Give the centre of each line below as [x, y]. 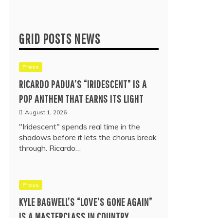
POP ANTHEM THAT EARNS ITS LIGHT [81, 99]
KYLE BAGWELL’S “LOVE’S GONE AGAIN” [86, 202]
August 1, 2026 [46, 112]
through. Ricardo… [50, 148]
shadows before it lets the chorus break [88, 137]
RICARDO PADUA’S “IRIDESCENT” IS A [83, 84]
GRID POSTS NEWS [60, 39]
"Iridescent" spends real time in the [80, 127]
